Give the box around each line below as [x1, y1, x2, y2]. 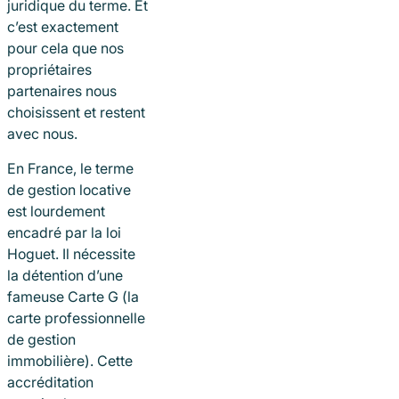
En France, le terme [7, 159, 134, 177]
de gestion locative [7, 180, 131, 199]
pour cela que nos [7, 39, 124, 58]
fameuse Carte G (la [7, 287, 139, 305]
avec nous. [7, 125, 77, 143]
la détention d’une [7, 265, 123, 284]
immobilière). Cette [7, 351, 133, 370]
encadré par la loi [7, 223, 121, 241]
